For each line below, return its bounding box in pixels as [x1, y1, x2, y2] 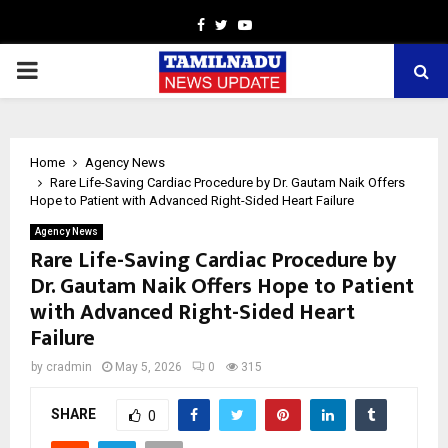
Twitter [226, 16, 273, 32]
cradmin [46, 360, 92, 374]
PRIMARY [15, 56, 117, 84]
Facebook [203, 16, 265, 32]
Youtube [250, 16, 305, 32]
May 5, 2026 [115, 360, 182, 374]
